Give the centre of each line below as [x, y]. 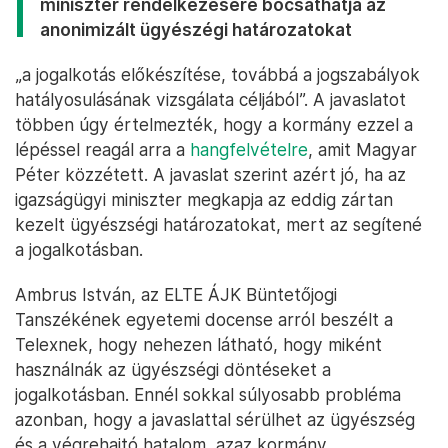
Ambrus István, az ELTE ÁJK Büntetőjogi [176, 295]
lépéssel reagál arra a [102, 150]
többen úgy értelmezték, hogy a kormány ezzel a [214, 125]
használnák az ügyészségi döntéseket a [173, 370]
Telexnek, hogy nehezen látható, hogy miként [198, 345]
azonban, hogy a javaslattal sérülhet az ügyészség [215, 420]
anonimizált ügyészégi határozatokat [196, 30]
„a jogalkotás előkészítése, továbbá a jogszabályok [217, 75]
